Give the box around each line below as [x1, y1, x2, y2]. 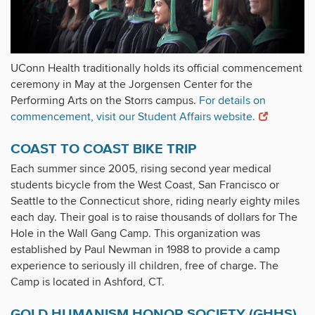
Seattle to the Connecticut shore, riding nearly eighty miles [11, 194, 300, 209]
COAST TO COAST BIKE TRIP [11, 138, 196, 160]
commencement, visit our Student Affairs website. [11, 110, 255, 124]
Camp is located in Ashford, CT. [11, 275, 165, 290]
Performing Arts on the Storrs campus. [11, 94, 199, 108]
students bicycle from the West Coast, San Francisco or [11, 178, 279, 193]
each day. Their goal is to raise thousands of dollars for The [11, 210, 297, 225]
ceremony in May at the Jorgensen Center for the [11, 77, 252, 92]
